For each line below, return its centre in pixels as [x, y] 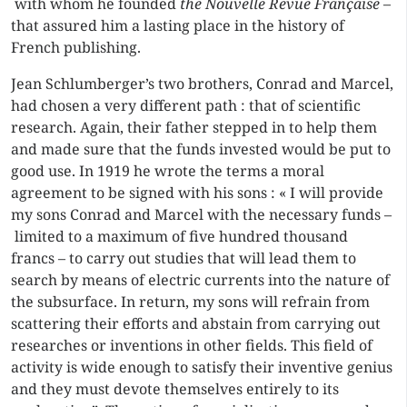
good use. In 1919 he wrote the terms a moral [168, 171]
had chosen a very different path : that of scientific [186, 105]
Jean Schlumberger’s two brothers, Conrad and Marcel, [202, 84]
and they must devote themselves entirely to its [175, 389]
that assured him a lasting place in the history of [178, 25]
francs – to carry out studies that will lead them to [184, 258]
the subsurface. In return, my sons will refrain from [190, 302]
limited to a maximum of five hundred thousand [179, 236]
